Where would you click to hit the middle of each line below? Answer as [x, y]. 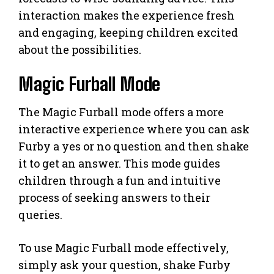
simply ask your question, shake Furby [124, 265]
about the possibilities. [80, 49]
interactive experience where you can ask [134, 129]
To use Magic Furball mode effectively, [124, 247]
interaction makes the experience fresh [127, 15]
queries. [40, 214]
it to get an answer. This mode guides [119, 163]
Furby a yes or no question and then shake [134, 146]
